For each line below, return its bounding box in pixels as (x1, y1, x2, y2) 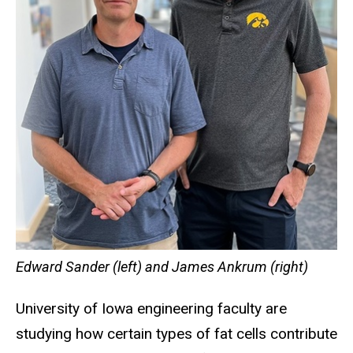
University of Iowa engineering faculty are (16, 299, 287, 318)
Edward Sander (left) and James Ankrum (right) (16, 258, 308, 276)
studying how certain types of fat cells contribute (16, 325, 337, 344)
